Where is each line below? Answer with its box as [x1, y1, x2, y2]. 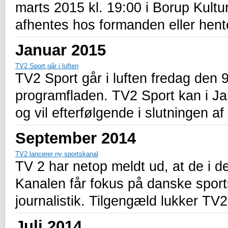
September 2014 [15, 129, 136, 147]
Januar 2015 [15, 41, 106, 59]
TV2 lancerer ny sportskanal [15, 150, 98, 158]
